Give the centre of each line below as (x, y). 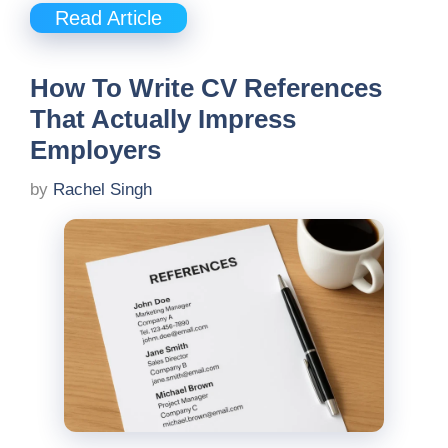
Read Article (108, 18)
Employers (95, 150)
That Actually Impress (163, 119)
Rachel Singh (102, 189)
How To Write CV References (206, 88)
